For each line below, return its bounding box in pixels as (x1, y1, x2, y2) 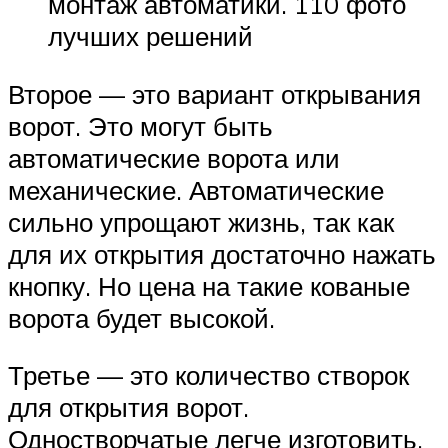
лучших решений (48, 19, 253, 52)
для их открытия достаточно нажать (8, 237, 436, 270)
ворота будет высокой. (8, 301, 275, 334)
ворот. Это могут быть (8, 109, 273, 142)
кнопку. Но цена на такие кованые (8, 269, 410, 302)
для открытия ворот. (8, 391, 249, 424)
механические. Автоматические (8, 173, 384, 206)
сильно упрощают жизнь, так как (8, 205, 394, 238)
